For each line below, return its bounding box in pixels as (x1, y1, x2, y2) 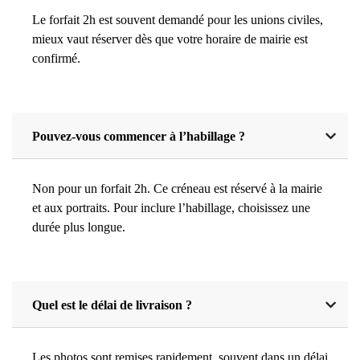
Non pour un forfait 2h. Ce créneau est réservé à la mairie (32, 181, 322, 195)
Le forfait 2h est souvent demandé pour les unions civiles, (32, 12, 323, 27)
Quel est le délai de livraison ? (32, 297, 192, 312)
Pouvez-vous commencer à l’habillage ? (32, 129, 245, 143)
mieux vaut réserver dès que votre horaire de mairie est (32, 31, 308, 46)
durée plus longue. (32, 219, 125, 234)
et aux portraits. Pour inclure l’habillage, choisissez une (32, 200, 310, 215)
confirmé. (32, 51, 80, 65)
